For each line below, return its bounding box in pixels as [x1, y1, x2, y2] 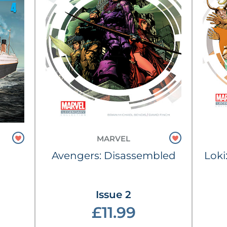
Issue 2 [96, 188, 131, 201]
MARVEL [97, 134, 130, 144]
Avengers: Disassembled [51, 149, 176, 162]
